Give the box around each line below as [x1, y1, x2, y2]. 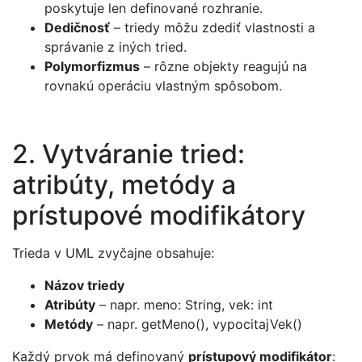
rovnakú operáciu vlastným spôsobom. [44, 77, 282, 94]
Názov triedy [44, 276, 124, 293]
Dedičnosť [44, 19, 110, 36]
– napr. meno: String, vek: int [95, 296, 273, 313]
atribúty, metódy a [12, 169, 236, 201]
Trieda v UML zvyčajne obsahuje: [12, 244, 214, 261]
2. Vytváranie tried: [12, 138, 245, 170]
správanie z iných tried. [44, 38, 187, 55]
